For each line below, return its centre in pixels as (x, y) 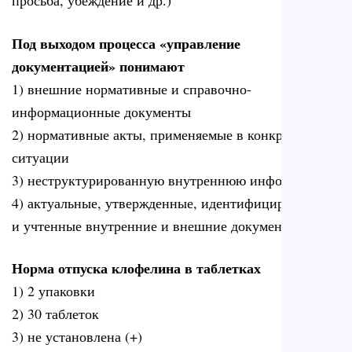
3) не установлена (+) (77, 337)
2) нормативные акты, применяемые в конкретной (165, 134)
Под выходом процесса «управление (126, 43)
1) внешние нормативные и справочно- (132, 88)
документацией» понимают (98, 66)
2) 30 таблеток (55, 314)
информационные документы (101, 111)
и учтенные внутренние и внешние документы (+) (165, 225)
